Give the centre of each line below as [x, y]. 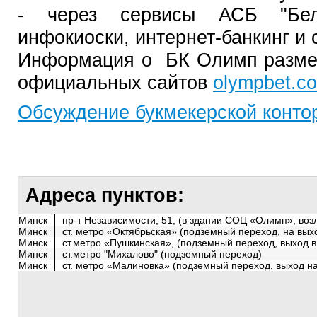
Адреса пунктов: [108, 195]
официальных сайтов [115, 82]
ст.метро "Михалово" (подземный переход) [162, 254]
